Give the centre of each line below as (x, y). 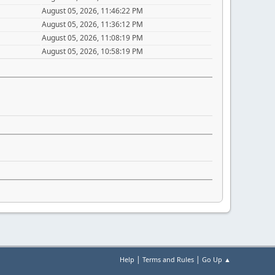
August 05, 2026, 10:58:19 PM (92, 51)
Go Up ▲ (216, 260)
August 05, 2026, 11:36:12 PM (92, 24)
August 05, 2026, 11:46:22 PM (92, 10)
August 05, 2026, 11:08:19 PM (92, 37)
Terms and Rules (168, 260)
